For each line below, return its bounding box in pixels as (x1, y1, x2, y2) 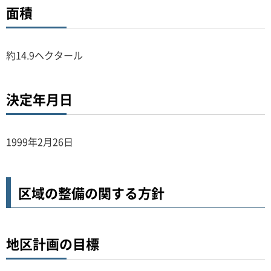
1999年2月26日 (6, 134, 73, 149)
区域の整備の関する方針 (18, 182, 165, 203)
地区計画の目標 (6, 233, 99, 253)
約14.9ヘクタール (6, 47, 83, 62)
